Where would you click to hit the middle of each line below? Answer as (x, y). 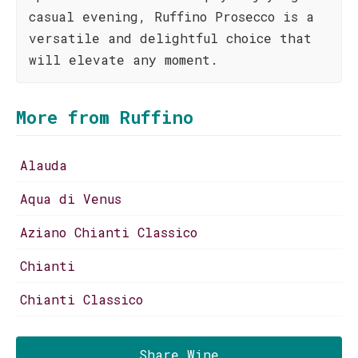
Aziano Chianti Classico (109, 232)
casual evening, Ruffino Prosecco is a (171, 16)
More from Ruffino (105, 117)
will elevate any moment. (123, 60)
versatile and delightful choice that (170, 38)
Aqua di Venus (71, 199)
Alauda (44, 165)
